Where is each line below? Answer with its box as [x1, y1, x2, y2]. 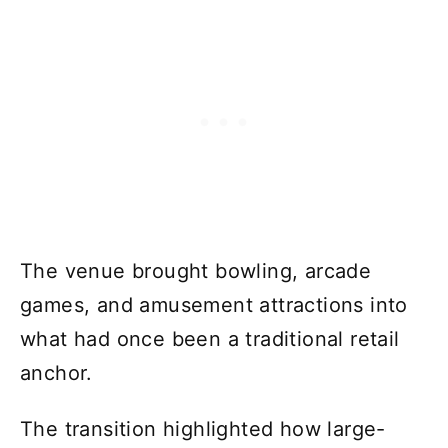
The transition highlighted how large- [20, 417, 386, 442]
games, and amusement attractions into [20, 293, 408, 318]
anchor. [20, 361, 93, 386]
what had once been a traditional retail [20, 327, 400, 352]
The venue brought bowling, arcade [20, 259, 372, 284]
